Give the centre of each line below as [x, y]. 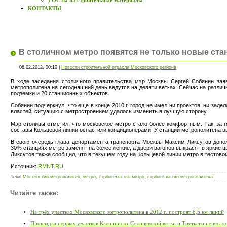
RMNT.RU [51, 166]
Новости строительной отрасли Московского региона [119, 68]
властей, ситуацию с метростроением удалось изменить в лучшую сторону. [109, 112]
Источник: [24, 166]
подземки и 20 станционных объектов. [60, 93]
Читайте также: [34, 193]
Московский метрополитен [51, 177]
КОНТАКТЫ [45, 8]
